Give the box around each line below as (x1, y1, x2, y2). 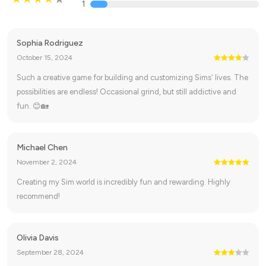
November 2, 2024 (17, 158, 77, 166)
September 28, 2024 (17, 248, 84, 256)
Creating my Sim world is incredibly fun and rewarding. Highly (17, 178, 230, 186)
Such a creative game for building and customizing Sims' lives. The (17, 73, 248, 82)
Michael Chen (17, 142, 68, 153)
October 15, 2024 (17, 53, 72, 62)
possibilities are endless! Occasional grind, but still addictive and (17, 87, 236, 96)
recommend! (17, 192, 60, 201)
